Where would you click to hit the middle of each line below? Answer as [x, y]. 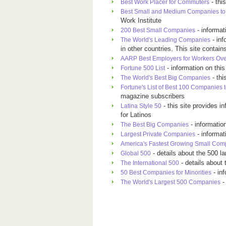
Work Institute [141, 20]
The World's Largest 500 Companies [171, 182]
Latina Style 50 [141, 106]
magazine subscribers [153, 96]
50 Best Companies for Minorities [166, 173]
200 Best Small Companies [158, 30]
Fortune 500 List [143, 68]
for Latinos [136, 115]
